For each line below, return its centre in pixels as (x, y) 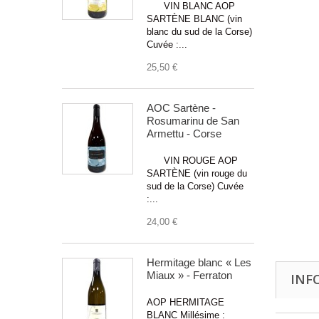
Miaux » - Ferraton (189, 275)
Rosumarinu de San (193, 120)
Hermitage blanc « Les (199, 262)
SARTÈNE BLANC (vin (194, 19)
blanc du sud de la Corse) (199, 31)
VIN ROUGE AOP (192, 160)
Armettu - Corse (184, 133)
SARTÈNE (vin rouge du (197, 173)
